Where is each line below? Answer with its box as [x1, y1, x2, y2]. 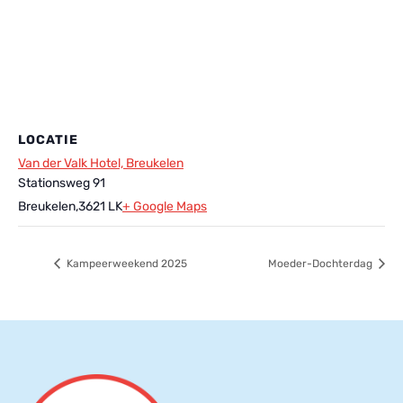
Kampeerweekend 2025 [64, 257, 187, 271]
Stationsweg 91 [18, 175, 105, 192]
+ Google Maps [122, 199, 207, 215]
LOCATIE [18, 132, 78, 148]
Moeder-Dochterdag [268, 257, 375, 271]
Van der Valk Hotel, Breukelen [18, 156, 184, 172]
